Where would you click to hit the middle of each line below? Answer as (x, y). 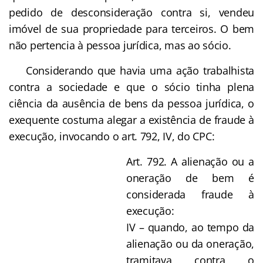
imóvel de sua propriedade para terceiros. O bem (131, 28)
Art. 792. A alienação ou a (190, 161)
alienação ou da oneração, (190, 243)
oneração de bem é (190, 178)
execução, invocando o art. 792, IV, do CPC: (112, 136)
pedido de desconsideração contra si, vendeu (131, 12)
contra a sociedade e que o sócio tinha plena (131, 87)
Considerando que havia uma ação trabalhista (131, 70)
